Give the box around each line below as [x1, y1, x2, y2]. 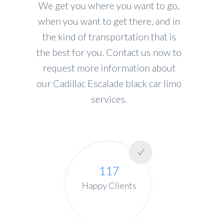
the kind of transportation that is [42, 31, 176, 43]
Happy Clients [82, 180, 136, 191]
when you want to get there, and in [38, 15, 180, 27]
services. [91, 93, 127, 105]
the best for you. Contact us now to [36, 46, 182, 58]
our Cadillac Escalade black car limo [36, 77, 182, 90]
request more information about [42, 62, 176, 74]
